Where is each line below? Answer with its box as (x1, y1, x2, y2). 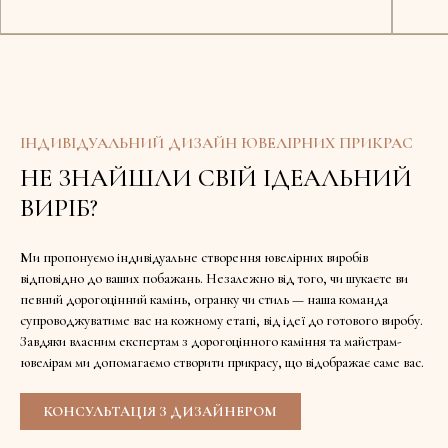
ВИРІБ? (20, 191, 98, 223)
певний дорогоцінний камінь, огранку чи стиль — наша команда (20, 290, 388, 308)
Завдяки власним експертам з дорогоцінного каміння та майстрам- (20, 332, 402, 350)
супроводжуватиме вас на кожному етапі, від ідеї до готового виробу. (20, 311, 423, 329)
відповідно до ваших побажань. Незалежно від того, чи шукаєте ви (20, 269, 408, 287)
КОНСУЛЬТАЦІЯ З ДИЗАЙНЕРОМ (44, 402, 277, 420)
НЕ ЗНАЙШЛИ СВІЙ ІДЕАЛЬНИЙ (20, 161, 412, 193)
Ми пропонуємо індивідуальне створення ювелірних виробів (20, 248, 368, 266)
